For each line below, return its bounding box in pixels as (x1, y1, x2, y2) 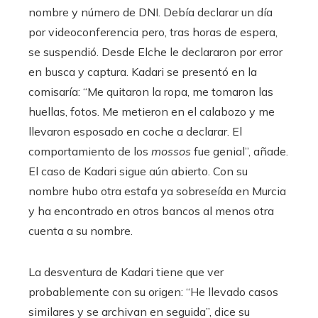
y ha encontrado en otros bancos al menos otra (28, 203, 274, 218)
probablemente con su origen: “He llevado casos (28, 284, 278, 299)
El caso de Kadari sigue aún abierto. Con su (28, 163, 248, 178)
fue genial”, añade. (191, 143, 288, 158)
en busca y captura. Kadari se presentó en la (28, 64, 257, 79)
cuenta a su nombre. (28, 223, 133, 238)
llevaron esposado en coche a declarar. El (28, 124, 242, 138)
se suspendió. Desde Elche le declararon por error (28, 44, 283, 59)
